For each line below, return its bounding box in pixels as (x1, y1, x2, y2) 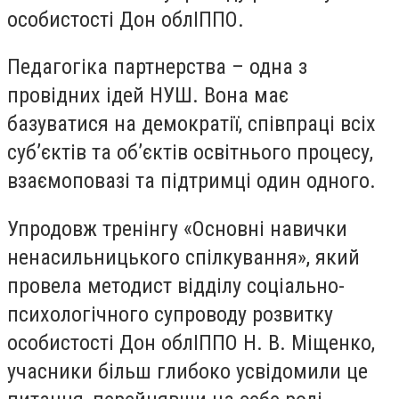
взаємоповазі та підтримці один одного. (7, 168, 376, 194)
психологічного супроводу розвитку (7, 301, 333, 327)
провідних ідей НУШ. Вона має (7, 83, 289, 109)
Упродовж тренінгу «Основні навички (7, 216, 347, 241)
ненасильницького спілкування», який (7, 244, 360, 270)
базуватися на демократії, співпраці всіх (7, 111, 376, 137)
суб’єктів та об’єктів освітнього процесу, (7, 140, 373, 166)
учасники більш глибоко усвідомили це (7, 358, 368, 384)
